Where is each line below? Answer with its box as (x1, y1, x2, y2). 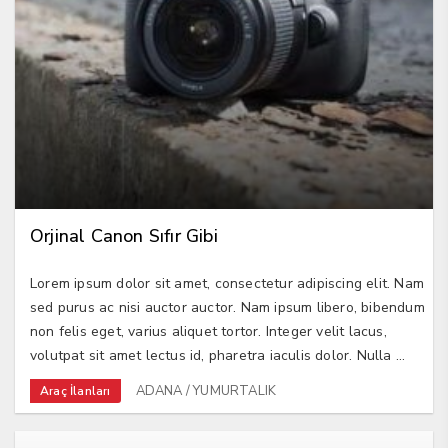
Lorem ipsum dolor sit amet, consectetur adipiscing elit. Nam (30, 274, 425, 294)
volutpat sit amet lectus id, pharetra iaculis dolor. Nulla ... (30, 346, 406, 366)
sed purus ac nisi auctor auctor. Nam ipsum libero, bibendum (30, 298, 425, 318)
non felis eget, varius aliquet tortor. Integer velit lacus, (30, 322, 387, 342)
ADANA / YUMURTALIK (135, 382, 277, 401)
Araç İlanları (40, 383, 111, 400)
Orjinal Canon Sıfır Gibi (30, 224, 218, 249)
